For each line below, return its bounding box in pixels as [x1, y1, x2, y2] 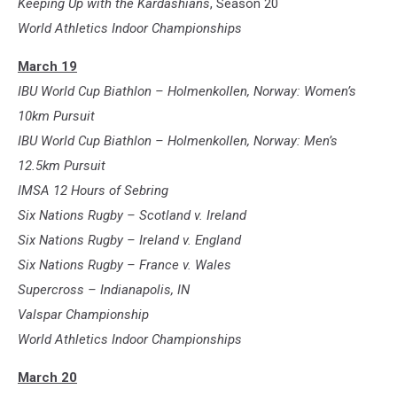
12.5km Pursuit [18, 158, 105, 175]
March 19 [18, 58, 77, 75]
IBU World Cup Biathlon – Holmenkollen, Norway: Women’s [18, 83, 356, 100]
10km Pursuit [18, 108, 95, 125]
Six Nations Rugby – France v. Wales [18, 257, 231, 274]
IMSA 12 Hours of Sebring [18, 183, 168, 199]
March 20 [18, 370, 77, 386]
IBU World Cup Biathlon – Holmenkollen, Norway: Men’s [18, 133, 338, 150]
